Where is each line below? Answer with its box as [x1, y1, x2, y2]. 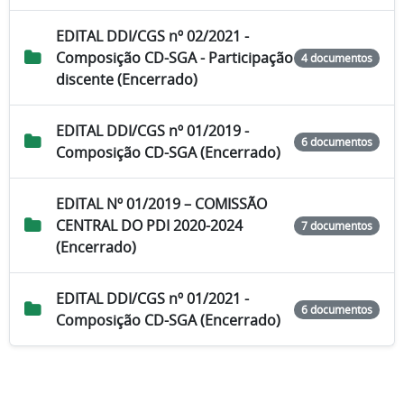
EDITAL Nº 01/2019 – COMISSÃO [56, 194, 267, 215]
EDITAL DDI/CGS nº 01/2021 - [56, 289, 249, 309]
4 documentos [301, 50, 373, 66]
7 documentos [301, 218, 373, 234]
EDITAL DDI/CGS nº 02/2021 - [56, 26, 249, 47]
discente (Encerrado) [56, 69, 197, 90]
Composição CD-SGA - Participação [56, 48, 293, 69]
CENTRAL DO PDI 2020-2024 [56, 216, 243, 236]
